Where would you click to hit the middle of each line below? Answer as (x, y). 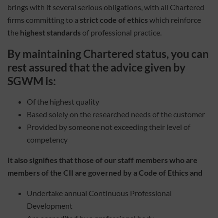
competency (47, 139)
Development (50, 205)
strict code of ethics (114, 19)
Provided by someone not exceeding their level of (109, 127)
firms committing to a (44, 19)
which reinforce (174, 19)
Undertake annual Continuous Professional (99, 193)
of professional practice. (122, 32)
